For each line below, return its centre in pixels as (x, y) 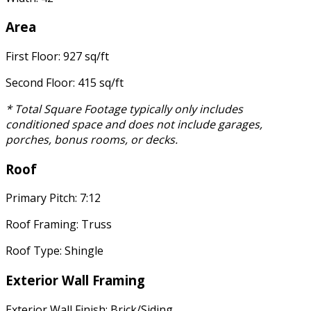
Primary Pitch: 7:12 (53, 198)
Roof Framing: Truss (59, 225)
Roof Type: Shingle (54, 251)
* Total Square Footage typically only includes (124, 109)
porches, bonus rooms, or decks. (92, 140)
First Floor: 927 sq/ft (57, 57)
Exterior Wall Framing (75, 280)
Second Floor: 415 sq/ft (65, 83)
